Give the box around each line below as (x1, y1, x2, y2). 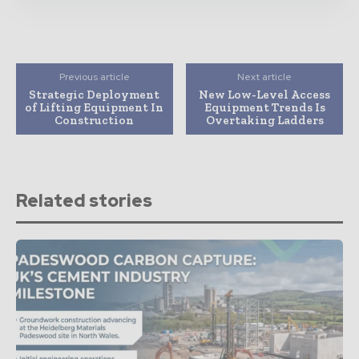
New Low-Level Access (199, 87, 331, 102)
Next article (237, 70, 292, 83)
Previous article (58, 70, 130, 83)
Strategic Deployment (29, 87, 160, 102)
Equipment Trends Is (204, 99, 325, 115)
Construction (54, 112, 135, 127)
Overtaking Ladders (205, 112, 324, 127)
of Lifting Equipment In (25, 99, 164, 115)
